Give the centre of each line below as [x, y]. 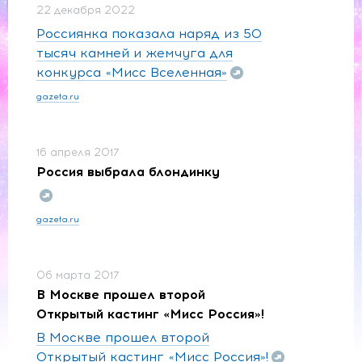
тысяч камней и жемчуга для [135, 53]
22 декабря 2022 [86, 10]
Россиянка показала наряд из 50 [149, 33]
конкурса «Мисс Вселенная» [132, 72]
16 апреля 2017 [78, 152]
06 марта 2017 [78, 275]
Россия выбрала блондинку [128, 171]
